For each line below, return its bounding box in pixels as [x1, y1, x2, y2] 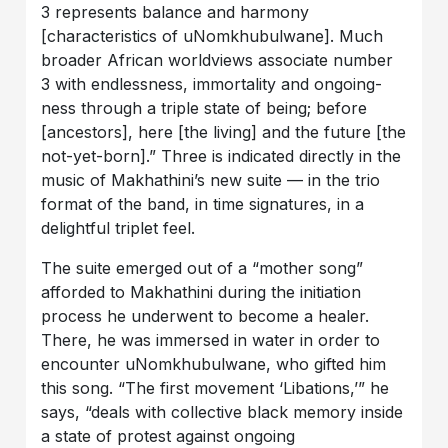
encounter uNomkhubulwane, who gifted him [41, 354, 387, 375]
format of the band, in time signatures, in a [41, 194, 365, 215]
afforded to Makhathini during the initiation [41, 282, 362, 303]
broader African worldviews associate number [41, 50, 394, 71]
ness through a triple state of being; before [41, 98, 368, 119]
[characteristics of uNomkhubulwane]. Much [41, 26, 384, 47]
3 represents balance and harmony [41, 2, 310, 23]
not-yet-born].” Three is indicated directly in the [41, 146, 402, 167]
